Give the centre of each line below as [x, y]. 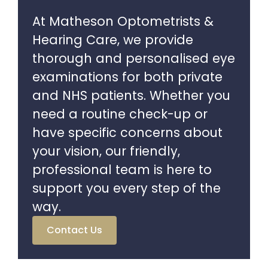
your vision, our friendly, [106, 151]
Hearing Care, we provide [113, 40]
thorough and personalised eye [134, 58]
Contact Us [75, 230]
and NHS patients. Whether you [132, 95]
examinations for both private [128, 77]
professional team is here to [122, 170]
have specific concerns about [128, 133]
